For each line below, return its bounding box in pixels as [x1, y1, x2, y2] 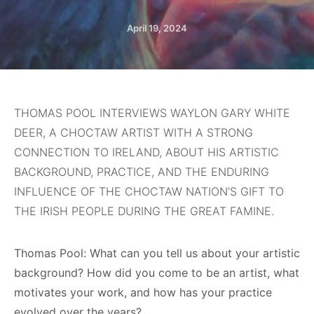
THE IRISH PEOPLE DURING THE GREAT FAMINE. [14, 204, 274, 218]
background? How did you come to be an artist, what [14, 266, 299, 280]
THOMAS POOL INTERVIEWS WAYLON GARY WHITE [14, 106, 290, 120]
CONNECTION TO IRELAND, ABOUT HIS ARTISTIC [14, 145, 279, 159]
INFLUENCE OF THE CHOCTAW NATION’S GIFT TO [14, 184, 284, 198]
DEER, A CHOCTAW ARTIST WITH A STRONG [14, 125, 253, 139]
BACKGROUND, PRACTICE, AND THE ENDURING [14, 165, 269, 179]
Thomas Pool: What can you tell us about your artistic [14, 246, 300, 260]
